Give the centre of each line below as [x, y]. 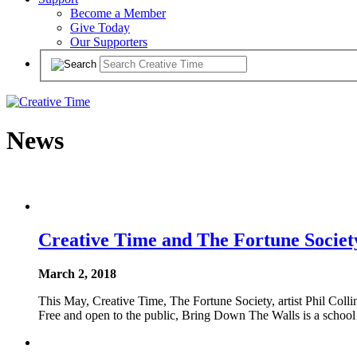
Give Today [100, 27]
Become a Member [118, 13]
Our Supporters [109, 42]
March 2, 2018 [77, 274]
